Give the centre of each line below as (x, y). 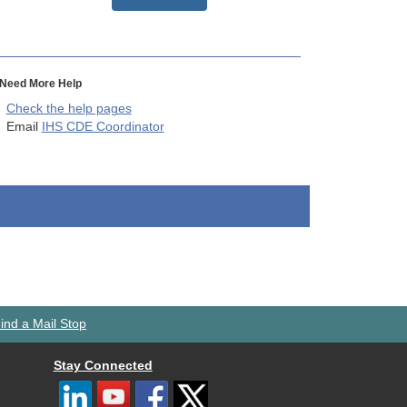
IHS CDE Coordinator (103, 127)
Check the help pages (69, 109)
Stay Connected (103, 366)
